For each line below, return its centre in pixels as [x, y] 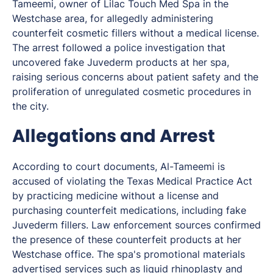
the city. [30, 106]
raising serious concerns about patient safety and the [135, 77]
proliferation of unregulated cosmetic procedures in [132, 92]
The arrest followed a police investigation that [119, 48]
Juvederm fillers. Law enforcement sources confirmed [136, 225]
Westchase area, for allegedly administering [113, 19]
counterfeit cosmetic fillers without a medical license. [136, 33]
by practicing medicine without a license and [115, 196]
